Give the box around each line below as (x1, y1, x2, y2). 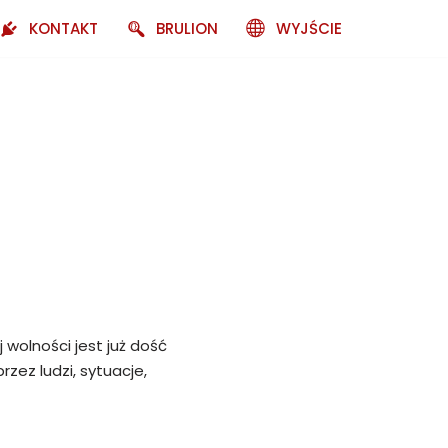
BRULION (156, 18, 218, 39)
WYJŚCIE (276, 18, 342, 39)
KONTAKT (29, 18, 98, 39)
